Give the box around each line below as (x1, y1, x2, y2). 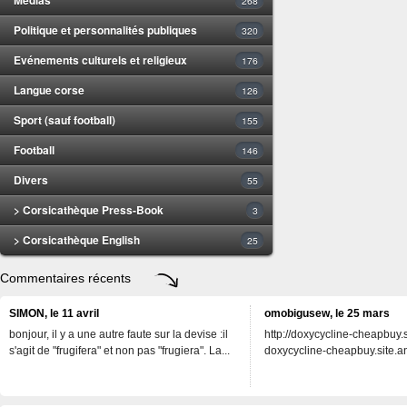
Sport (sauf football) (14, 111, 115, 128)
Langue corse (14, 81, 84, 98)
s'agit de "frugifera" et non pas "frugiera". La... (9, 343, 230, 357)
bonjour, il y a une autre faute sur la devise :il (9, 327, 228, 341)
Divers (14, 171, 48, 188)
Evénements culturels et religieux (14, 51, 187, 68)
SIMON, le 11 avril (9, 306, 99, 320)
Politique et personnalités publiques (14, 21, 197, 38)
